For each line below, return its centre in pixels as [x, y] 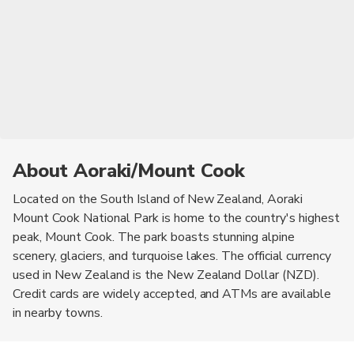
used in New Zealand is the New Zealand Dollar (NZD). [166, 275]
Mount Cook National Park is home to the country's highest [177, 218]
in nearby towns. [58, 313]
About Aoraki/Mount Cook [129, 170]
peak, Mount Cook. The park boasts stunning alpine [154, 237]
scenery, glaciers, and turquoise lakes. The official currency [172, 256]
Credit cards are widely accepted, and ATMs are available [172, 294]
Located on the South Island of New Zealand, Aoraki [158, 199]
